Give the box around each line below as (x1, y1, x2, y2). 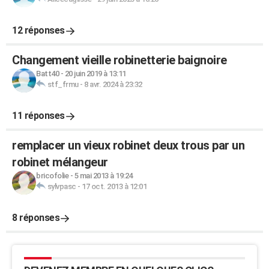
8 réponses (12, 212, 59, 223)
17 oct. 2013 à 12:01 (82, 182, 147, 191)
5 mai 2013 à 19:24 (74, 171, 133, 180)
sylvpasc (47, 182, 76, 191)
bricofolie (36, 171, 68, 180)
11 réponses (12, 110, 65, 121)
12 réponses (12, 25, 65, 36)
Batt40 (36, 69, 59, 78)
